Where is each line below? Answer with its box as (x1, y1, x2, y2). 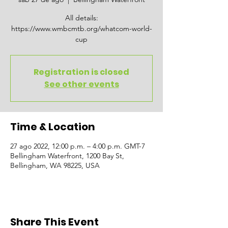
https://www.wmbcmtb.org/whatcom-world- (11, 24, 152, 33)
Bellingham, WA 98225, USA (10, 161, 100, 170)
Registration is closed (34, 66, 129, 78)
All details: (65, 13, 98, 22)
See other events (44, 78, 119, 90)
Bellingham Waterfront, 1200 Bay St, (10, 151, 124, 160)
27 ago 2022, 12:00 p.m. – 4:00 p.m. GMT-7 (10, 141, 145, 151)
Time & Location (10, 120, 95, 134)
